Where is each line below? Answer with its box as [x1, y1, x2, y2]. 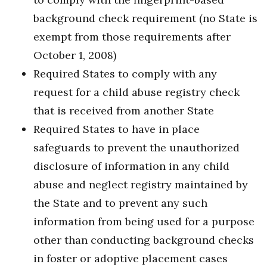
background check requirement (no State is [33, 11, 257, 26]
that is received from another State [33, 104, 214, 118]
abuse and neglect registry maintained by [33, 178, 248, 192]
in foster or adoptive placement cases [33, 252, 228, 266]
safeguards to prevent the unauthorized [33, 141, 240, 155]
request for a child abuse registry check [33, 85, 240, 100]
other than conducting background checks [33, 233, 254, 247]
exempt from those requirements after [33, 30, 231, 44]
